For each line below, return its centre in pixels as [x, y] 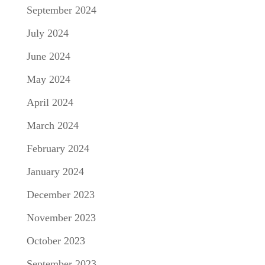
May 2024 [48, 79]
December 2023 [60, 194]
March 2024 [52, 125]
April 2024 [50, 102]
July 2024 [47, 33]
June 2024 [48, 56]
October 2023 [56, 240]
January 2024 [55, 171]
